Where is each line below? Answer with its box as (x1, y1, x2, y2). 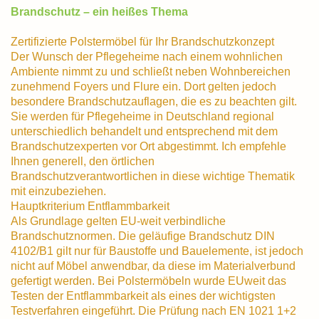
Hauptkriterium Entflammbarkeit (11, 199, 169, 212)
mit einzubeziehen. (11, 184, 106, 197)
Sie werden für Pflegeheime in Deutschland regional (11, 109, 274, 122)
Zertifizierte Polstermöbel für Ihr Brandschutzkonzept (11, 34, 274, 48)
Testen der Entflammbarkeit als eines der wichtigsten (11, 288, 276, 302)
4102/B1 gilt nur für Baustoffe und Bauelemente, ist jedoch (11, 244, 303, 257)
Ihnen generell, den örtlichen (11, 154, 155, 167)
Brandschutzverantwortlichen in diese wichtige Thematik (11, 169, 295, 182)
